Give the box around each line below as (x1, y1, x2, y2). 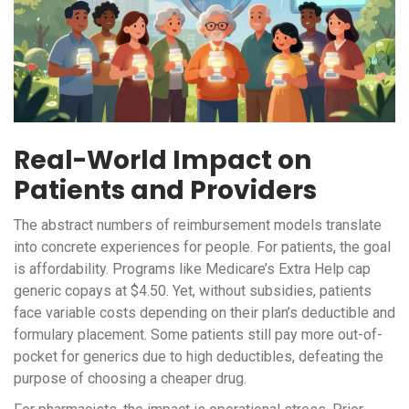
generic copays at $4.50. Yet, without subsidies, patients (14, 282, 372, 300)
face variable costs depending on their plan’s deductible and (14, 304, 395, 322)
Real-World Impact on (14, 142, 311, 179)
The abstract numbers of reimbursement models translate (14, 216, 382, 235)
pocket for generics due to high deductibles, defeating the (14, 348, 383, 366)
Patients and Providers (14, 173, 317, 209)
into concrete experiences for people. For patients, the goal (14, 238, 391, 257)
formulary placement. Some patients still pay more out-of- (14, 326, 383, 344)
